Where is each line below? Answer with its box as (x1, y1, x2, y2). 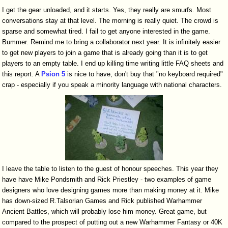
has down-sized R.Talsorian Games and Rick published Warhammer (2, 197, 203, 205)
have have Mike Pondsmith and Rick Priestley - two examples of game (2, 176, 212, 184)
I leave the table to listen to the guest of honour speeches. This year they (2, 165, 219, 173)
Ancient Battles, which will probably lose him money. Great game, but (2, 208, 207, 216)
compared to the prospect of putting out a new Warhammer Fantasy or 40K (2, 218, 223, 226)
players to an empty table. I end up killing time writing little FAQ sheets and (2, 59, 224, 67)
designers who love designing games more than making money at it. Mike (2, 186, 219, 194)
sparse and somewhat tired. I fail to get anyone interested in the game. (2, 27, 211, 35)
